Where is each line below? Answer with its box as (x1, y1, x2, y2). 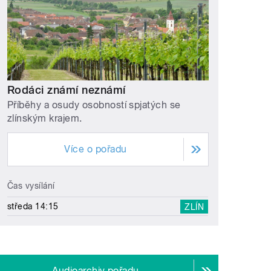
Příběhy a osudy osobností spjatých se (7, 99, 181, 111)
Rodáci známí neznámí (7, 83, 126, 96)
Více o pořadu (64, 143, 127, 155)
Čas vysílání (7, 181, 55, 191)
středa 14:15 (7, 201, 59, 212)
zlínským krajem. (7, 113, 82, 125)
